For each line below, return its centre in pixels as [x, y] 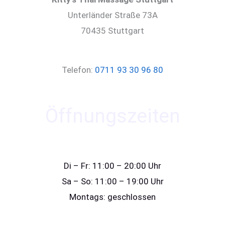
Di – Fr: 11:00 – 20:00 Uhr [113, 165]
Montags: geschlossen [113, 197]
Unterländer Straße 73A [113, 15]
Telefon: [78, 70]
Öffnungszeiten [113, 116]
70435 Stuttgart [113, 30]
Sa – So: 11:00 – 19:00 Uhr [113, 181]
